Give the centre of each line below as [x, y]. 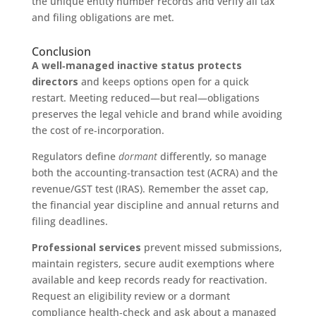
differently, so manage [212, 156]
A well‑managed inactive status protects [136, 65]
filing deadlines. [69, 221]
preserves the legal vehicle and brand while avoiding [157, 114]
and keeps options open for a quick [163, 81]
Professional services [86, 247]
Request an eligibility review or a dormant [130, 296]
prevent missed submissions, [211, 247]
